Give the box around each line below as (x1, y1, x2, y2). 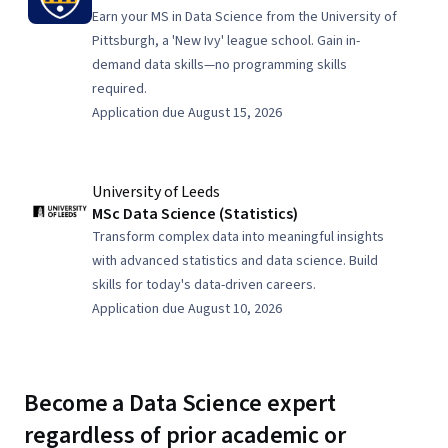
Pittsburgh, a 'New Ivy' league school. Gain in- (92, 31, 360, 51)
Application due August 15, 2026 (92, 103, 282, 123)
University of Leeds (92, 181, 220, 203)
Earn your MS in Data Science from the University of (92, 7, 397, 27)
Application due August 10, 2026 (92, 299, 282, 319)
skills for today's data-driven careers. (92, 275, 316, 295)
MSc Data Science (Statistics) (92, 203, 298, 225)
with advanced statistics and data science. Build (92, 251, 378, 271)
